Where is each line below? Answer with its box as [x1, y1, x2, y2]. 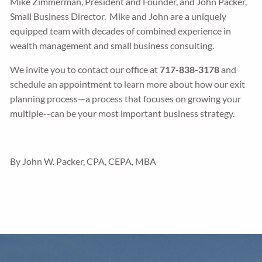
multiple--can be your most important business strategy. [10, 108, 240, 119]
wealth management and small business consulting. [10, 40, 215, 51]
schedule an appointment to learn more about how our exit [10, 78, 246, 89]
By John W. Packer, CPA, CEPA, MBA [10, 156, 157, 167]
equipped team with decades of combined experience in [10, 25, 232, 36]
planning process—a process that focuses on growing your [10, 93, 242, 104]
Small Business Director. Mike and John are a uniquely [10, 11, 227, 22]
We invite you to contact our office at [10, 64, 160, 75]
